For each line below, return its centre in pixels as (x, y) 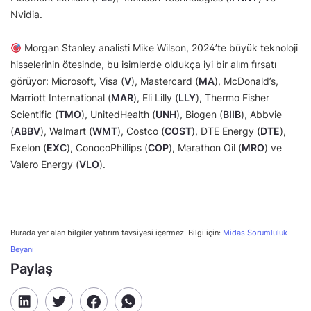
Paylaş (32, 269)
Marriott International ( (61, 98)
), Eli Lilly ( (156, 98)
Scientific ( (34, 115)
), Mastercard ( (165, 81)
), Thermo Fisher (233, 98)
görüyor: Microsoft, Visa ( (67, 81)
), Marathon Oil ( (205, 148)
